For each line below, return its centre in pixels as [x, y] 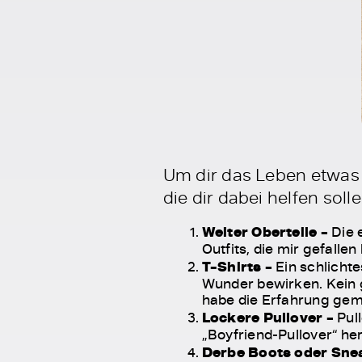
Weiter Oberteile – [267, 231]
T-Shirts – [237, 266]
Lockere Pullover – [269, 317]
